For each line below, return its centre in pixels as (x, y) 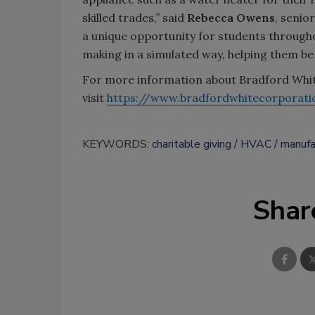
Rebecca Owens (231, 18)
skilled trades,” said (135, 18)
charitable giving (192, 144)
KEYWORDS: (117, 144)
